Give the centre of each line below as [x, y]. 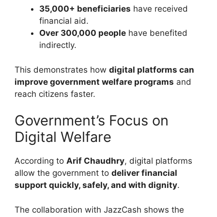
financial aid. [64, 21]
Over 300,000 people [83, 33]
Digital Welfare [63, 137]
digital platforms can [152, 70]
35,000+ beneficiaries [85, 9]
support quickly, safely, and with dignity [96, 185]
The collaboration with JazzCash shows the [99, 209]
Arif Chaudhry [95, 161]
